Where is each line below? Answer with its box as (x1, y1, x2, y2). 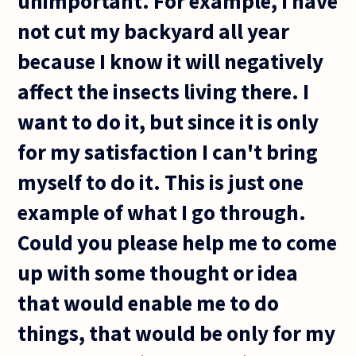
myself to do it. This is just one (17, 168, 304, 195)
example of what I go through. (17, 198, 307, 226)
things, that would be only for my (17, 319, 336, 346)
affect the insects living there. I (17, 77, 310, 105)
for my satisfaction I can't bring (17, 137, 319, 165)
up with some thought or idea (17, 258, 299, 286)
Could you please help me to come (17, 228, 338, 256)
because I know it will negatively (17, 47, 324, 75)
